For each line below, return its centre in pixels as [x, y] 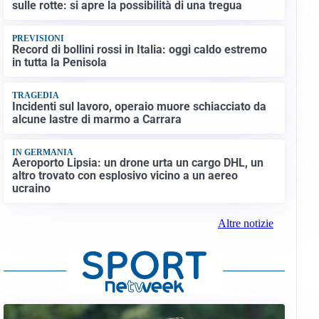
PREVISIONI [38, 39]
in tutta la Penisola [59, 62]
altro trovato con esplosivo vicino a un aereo [125, 176]
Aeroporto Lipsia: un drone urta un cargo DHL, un [137, 163]
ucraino [31, 189]
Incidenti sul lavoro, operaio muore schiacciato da [139, 106]
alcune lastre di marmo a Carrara [96, 119]
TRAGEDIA [35, 96]
